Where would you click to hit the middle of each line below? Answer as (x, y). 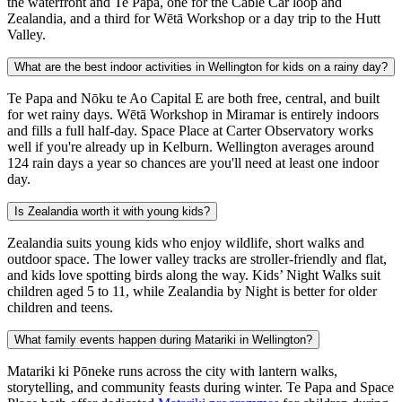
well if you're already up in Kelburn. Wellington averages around (191, 147)
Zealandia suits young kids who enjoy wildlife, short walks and (186, 243)
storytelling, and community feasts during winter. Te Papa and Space (201, 388)
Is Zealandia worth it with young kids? (112, 212)
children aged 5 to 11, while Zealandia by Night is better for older (192, 292)
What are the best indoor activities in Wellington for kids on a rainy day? (201, 67)
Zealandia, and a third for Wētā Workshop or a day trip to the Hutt (194, 19)
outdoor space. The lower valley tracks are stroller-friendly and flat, (197, 259)
